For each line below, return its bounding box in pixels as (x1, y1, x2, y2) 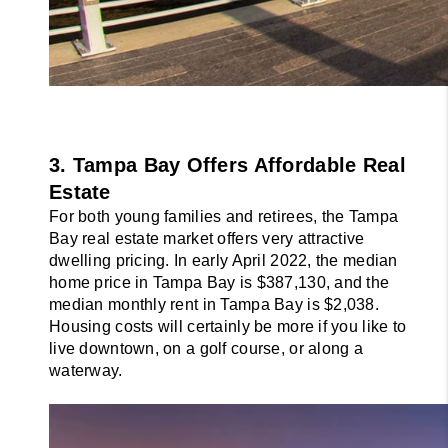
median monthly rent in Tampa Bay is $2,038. (49, 296, 380, 314)
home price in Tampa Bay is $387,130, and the (49, 274, 390, 292)
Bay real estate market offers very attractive (49, 230, 365, 248)
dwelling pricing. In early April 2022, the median (49, 252, 398, 270)
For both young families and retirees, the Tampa (49, 208, 399, 226)
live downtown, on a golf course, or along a (49, 340, 364, 358)
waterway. (49, 362, 123, 380)
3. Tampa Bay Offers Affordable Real (49, 154, 406, 177)
